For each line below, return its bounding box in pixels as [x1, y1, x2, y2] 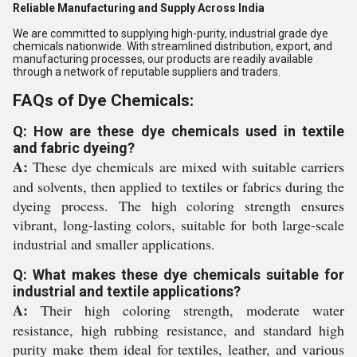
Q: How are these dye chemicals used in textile [13, 123, 344, 139]
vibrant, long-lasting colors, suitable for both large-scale [13, 215, 344, 234]
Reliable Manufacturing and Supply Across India [13, 2, 265, 14]
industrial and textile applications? [13, 283, 241, 300]
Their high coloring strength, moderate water [28, 300, 344, 320]
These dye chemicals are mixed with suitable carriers [28, 157, 344, 176]
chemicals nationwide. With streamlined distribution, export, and [13, 40, 332, 53]
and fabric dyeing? [13, 139, 135, 156]
